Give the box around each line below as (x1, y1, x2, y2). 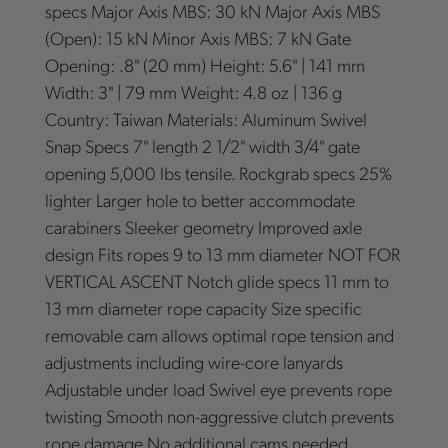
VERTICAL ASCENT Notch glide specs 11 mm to (44, 269, 389, 293)
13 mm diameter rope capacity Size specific (44, 296, 362, 320)
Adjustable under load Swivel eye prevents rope (44, 377, 392, 401)
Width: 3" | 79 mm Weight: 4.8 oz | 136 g (44, 80, 342, 104)
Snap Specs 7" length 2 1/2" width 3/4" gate (44, 134, 360, 158)
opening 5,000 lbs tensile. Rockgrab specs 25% (44, 161, 392, 185)
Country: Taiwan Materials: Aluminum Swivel (44, 107, 367, 131)
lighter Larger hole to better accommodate (44, 188, 355, 212)
